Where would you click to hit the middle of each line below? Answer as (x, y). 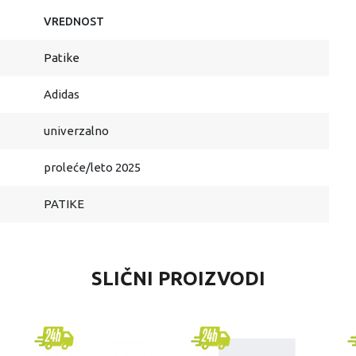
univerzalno (76, 131)
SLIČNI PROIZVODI (178, 279)
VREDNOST (74, 21)
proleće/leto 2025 (92, 167)
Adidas (62, 94)
